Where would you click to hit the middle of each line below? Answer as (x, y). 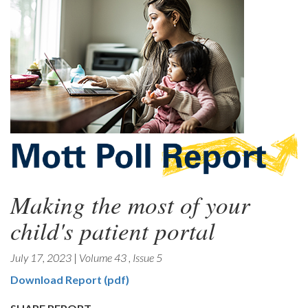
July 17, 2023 (41, 257)
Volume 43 (104, 257)
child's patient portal (113, 230)
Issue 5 (147, 257)
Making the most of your (130, 204)
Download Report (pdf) (70, 279)
